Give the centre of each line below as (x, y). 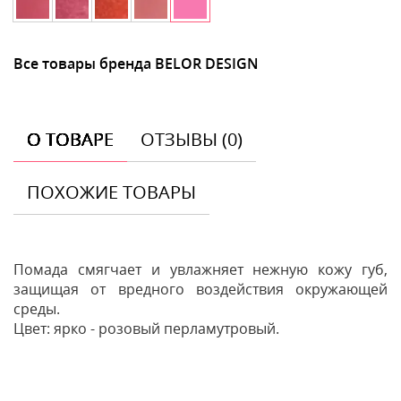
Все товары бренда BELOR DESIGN (136, 63)
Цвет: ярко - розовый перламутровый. (146, 328)
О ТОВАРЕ (70, 139)
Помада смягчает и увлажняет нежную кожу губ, (200, 269)
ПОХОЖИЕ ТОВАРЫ (111, 192)
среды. (37, 308)
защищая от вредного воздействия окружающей (200, 289)
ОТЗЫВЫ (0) (192, 139)
